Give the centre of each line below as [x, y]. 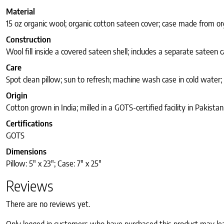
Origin [17, 96]
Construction [28, 40]
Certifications [29, 124]
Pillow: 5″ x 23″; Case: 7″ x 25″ [54, 164]
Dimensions [26, 152]
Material [20, 12]
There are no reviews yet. [48, 204]
